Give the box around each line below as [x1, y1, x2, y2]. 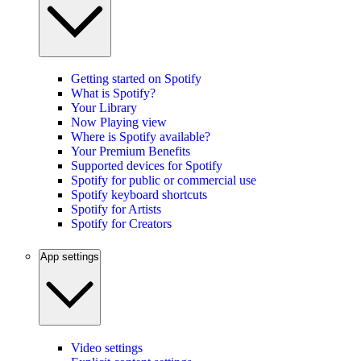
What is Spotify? [71, 86, 156, 101]
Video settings [71, 340, 143, 355]
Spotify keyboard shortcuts [71, 188, 207, 202]
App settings [40, 251, 99, 263]
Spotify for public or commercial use [71, 173, 256, 188]
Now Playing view [71, 115, 167, 130]
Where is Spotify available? [71, 130, 210, 144]
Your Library [71, 101, 137, 115]
